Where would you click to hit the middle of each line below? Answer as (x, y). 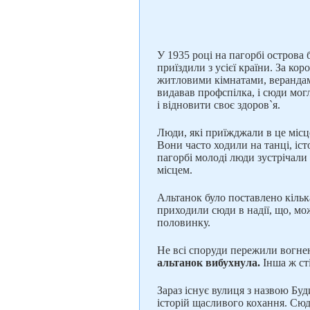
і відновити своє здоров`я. (219, 105)
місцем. (175, 170)
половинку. (184, 222)
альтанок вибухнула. (209, 263)
